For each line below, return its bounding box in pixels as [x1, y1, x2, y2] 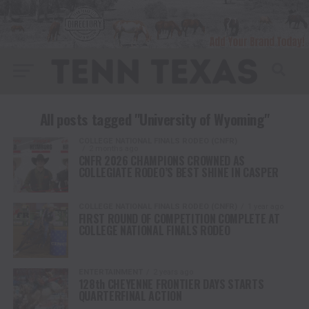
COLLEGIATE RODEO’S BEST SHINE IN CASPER [78, 163, 279, 181]
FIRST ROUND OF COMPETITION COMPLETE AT [78, 210, 280, 227]
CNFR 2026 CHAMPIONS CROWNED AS [78, 152, 246, 169]
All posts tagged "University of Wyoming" [39, 108, 270, 130]
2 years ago [152, 267, 193, 277]
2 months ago [88, 143, 138, 153]
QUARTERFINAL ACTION [78, 287, 182, 304]
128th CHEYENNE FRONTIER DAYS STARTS [78, 275, 264, 292]
